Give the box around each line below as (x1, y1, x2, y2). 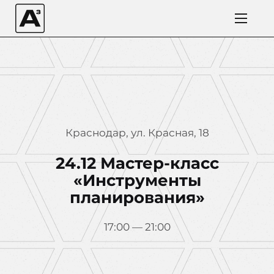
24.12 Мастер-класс (55, 154, 219, 173)
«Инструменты (73, 171, 201, 190)
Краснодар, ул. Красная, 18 (65, 127, 209, 139)
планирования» (69, 188, 205, 207)
